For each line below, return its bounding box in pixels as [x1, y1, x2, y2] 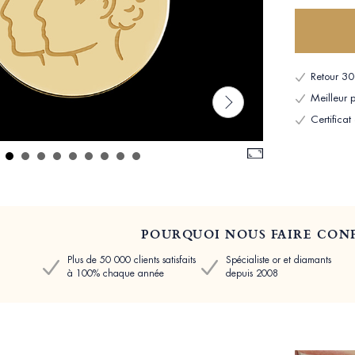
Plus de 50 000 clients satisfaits [67, 254, 196, 267]
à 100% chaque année [67, 267, 164, 281]
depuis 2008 [225, 267, 278, 281]
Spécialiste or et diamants [225, 254, 331, 267]
